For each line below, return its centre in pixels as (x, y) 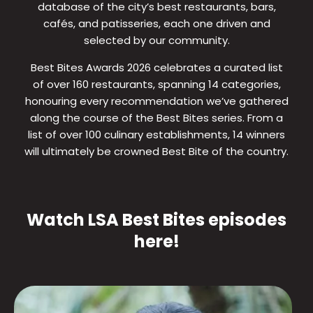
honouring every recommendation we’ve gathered (156, 101)
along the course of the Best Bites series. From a (156, 117)
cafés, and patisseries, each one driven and (156, 23)
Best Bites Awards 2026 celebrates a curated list (156, 67)
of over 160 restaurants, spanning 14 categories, (156, 84)
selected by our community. (156, 40)
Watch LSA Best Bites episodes (156, 219)
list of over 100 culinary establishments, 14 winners (156, 134)
